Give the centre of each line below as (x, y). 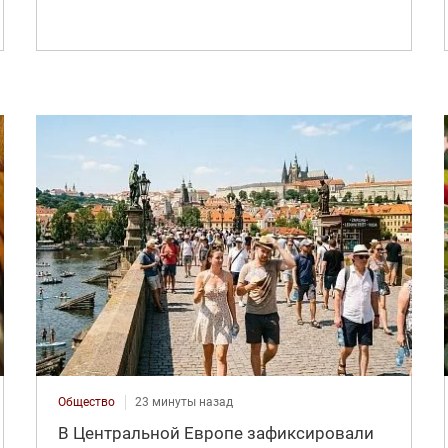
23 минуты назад (183, 402)
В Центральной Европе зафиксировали (215, 433)
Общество (86, 402)
